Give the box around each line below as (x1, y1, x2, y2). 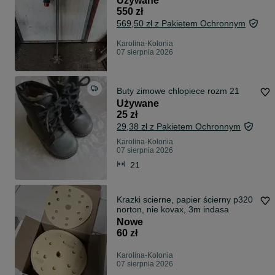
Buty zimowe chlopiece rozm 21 (117, 86, 239, 96)
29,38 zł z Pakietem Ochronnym (117, 122, 241, 132)
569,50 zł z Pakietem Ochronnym (117, 18, 246, 29)
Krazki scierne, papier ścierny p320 (117, 195, 253, 205)
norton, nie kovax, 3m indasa (117, 204, 229, 215)
